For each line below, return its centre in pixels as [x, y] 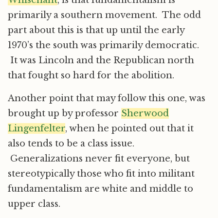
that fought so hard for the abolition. [91, 75]
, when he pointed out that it [129, 128]
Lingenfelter [36, 128]
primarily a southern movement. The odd [104, 15]
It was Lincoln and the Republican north [101, 60]
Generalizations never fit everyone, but [99, 159]
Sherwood [145, 113]
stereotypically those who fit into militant [101, 174]
